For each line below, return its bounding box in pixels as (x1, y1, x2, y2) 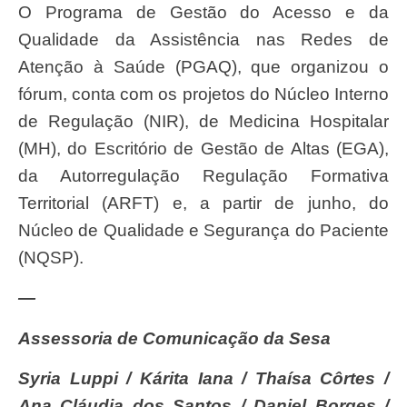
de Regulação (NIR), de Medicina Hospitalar (18, 111, 389, 131)
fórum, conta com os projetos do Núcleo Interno (18, 84, 389, 104)
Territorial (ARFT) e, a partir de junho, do (18, 193, 389, 213)
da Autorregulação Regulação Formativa (18, 165, 389, 185)
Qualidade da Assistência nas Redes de (18, 29, 389, 49)
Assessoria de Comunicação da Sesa (31, 328, 331, 348)
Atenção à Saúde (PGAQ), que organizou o (18, 56, 389, 76)
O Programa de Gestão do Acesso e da (18, 2, 32, 22)
